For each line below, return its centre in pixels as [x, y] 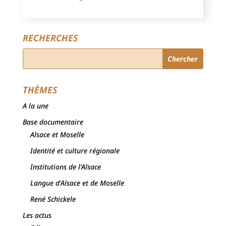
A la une [35, 106]
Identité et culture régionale [75, 151]
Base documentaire [53, 122]
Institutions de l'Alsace [65, 167]
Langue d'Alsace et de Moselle [77, 183]
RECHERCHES [50, 38]
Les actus [37, 215]
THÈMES [40, 90]
